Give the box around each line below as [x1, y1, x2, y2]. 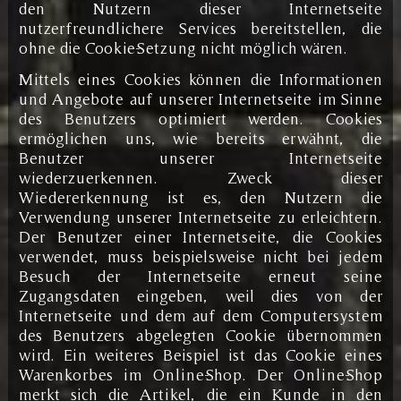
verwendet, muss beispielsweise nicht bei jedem [18, 246, 383, 266]
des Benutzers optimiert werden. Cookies [18, 108, 383, 128]
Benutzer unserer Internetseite [18, 148, 383, 167]
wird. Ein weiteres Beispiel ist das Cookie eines [18, 345, 383, 364]
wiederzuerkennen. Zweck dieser [18, 167, 383, 187]
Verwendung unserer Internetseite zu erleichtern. [18, 207, 383, 226]
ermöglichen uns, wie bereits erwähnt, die [18, 128, 383, 148]
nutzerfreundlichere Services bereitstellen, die [18, 18, 383, 38]
